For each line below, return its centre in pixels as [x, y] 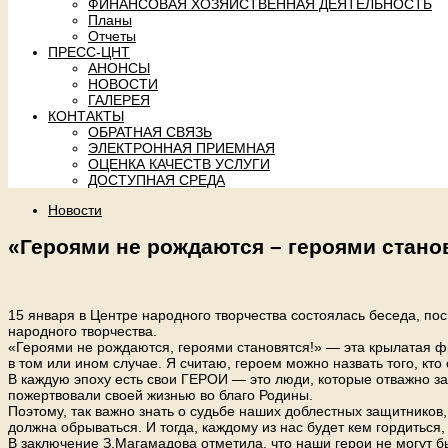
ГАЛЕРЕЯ [119, 99]
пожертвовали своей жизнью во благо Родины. [160, 394]
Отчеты [112, 35]
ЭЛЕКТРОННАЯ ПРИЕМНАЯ [181, 147]
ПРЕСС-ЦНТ [89, 51]
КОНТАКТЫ [86, 115]
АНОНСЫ [119, 67]
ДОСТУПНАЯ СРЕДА [156, 179]
